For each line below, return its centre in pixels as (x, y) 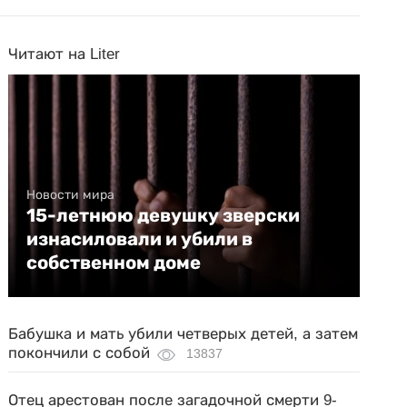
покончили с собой (79, 353)
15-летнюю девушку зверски (164, 215)
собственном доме (114, 263)
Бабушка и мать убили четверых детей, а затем (184, 334)
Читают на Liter (65, 54)
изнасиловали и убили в (140, 239)
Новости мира (71, 194)
